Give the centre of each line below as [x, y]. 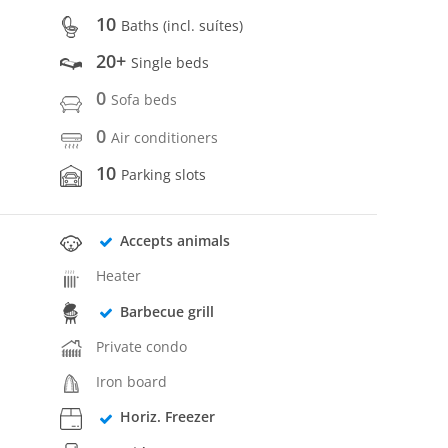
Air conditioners [165, 137]
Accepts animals [174, 241]
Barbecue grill [166, 311]
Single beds [170, 63]
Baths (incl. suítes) [182, 25]
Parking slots [164, 174]
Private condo [142, 346]
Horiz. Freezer [167, 417]
